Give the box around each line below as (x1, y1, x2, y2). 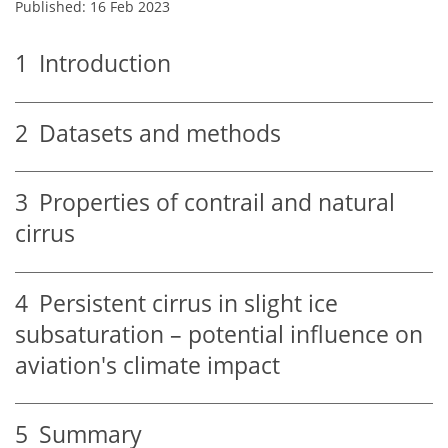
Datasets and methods (28, 117, 281, 149)
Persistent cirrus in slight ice (28, 287, 338, 319)
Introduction (28, 48, 171, 80)
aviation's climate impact (15, 349, 280, 381)
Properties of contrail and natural (28, 187, 395, 219)
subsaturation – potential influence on (15, 318, 423, 350)
